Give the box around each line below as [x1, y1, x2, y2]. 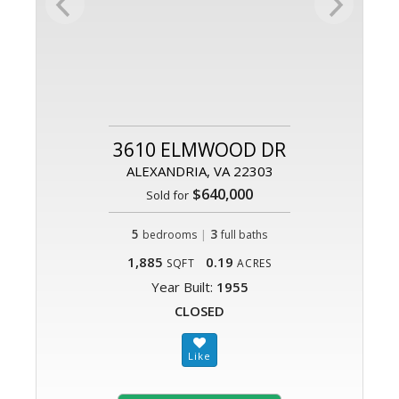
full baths [221, 227, 267, 243]
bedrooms [142, 227, 197, 243]
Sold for [146, 187, 189, 204]
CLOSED [175, 302, 224, 321]
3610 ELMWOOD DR [113, 137, 286, 163]
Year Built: [151, 278, 216, 297]
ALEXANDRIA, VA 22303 [126, 162, 273, 181]
